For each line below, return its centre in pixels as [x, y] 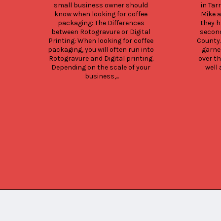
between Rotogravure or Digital [101, 32]
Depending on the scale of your [101, 67]
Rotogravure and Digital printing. [101, 58]
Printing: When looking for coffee [101, 40]
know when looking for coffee [101, 14]
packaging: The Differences [101, 23]
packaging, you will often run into [101, 49]
